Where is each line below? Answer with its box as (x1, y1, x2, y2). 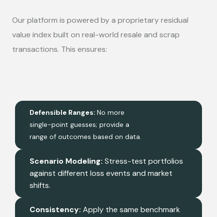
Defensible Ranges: (30, 108, 97, 117)
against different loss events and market (30, 168, 172, 179)
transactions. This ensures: (12, 44, 107, 54)
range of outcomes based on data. (30, 132, 141, 141)
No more (97, 108, 124, 117)
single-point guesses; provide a (30, 120, 129, 129)
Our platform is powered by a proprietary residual (12, 15, 188, 25)
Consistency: (30, 204, 83, 215)
